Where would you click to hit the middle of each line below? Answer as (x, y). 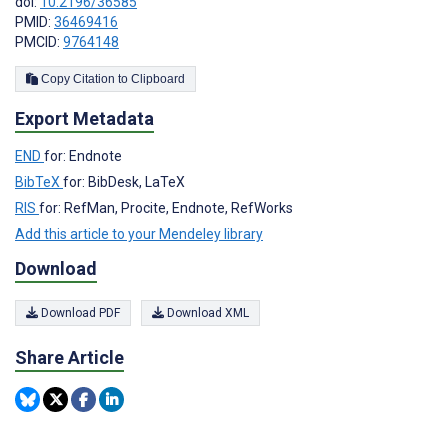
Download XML (206, 313)
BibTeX (39, 181)
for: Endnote (83, 155)
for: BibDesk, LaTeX (124, 181)
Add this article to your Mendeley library (139, 233)
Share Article (69, 358)
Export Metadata (84, 118)
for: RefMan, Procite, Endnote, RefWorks (166, 207)
